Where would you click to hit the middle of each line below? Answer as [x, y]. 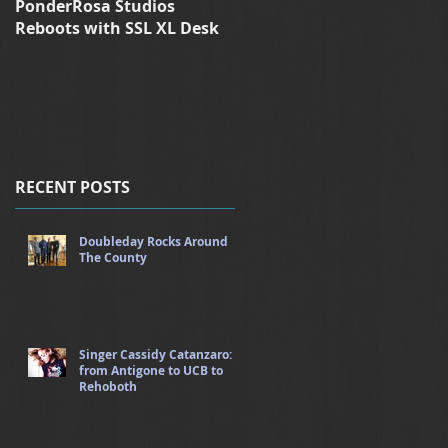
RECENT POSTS [72, 186]
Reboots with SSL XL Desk [117, 28]
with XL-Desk [287, 28]
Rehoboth [108, 386]
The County [113, 257]
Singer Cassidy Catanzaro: [155, 354]
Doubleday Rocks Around [153, 241]
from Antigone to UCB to [151, 370]
